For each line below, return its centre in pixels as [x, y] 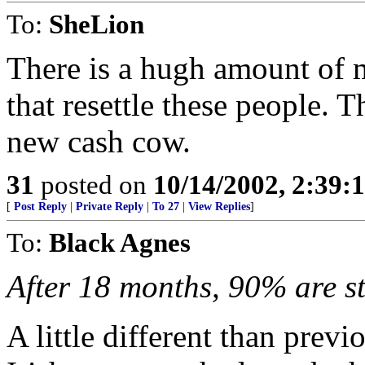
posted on [94, 185]
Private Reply [110, 207]
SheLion [97, 24]
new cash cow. [99, 141]
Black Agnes [120, 242]
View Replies [219, 207]
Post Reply [40, 207]
